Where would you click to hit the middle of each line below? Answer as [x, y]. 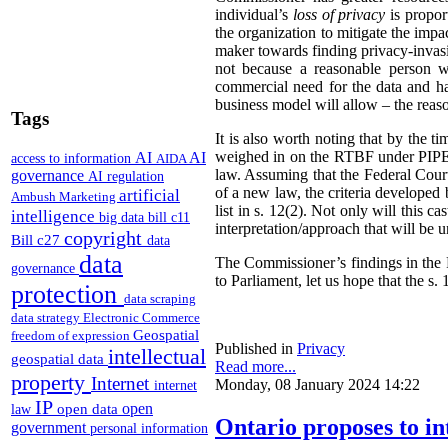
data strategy [47, 317]
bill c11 [169, 217]
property [51, 382]
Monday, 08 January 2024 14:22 [317, 384]
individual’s [254, 14]
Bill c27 [37, 239]
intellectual [157, 356]
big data [123, 217]
